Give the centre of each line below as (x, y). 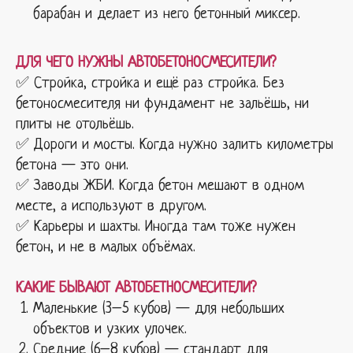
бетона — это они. (72, 165)
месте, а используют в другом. (111, 206)
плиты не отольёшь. (75, 124)
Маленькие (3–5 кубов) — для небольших (159, 309)
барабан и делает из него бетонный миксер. (167, 14)
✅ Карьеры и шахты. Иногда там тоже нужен (156, 227)
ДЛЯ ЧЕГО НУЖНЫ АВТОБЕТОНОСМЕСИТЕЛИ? (146, 63)
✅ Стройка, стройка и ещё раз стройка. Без (150, 84)
